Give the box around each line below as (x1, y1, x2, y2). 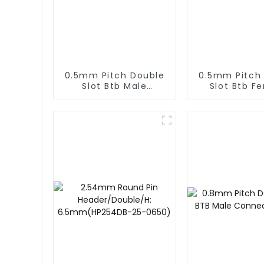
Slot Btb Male (82, 80, 147, 93)
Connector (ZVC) (71, 91, 157, 103)
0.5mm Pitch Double (64, 70, 165, 82)
